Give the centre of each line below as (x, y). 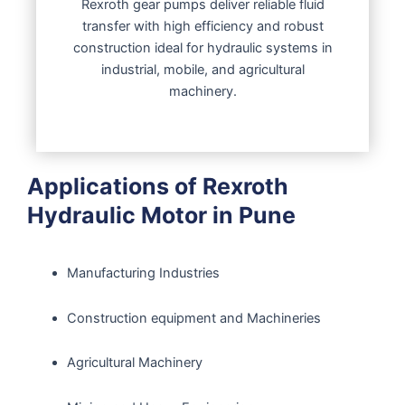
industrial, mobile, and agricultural (202, 69)
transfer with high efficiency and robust (202, 26)
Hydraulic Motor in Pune (161, 216)
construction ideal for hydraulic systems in (202, 47)
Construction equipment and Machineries (193, 318)
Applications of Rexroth (158, 187)
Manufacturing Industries (143, 273)
